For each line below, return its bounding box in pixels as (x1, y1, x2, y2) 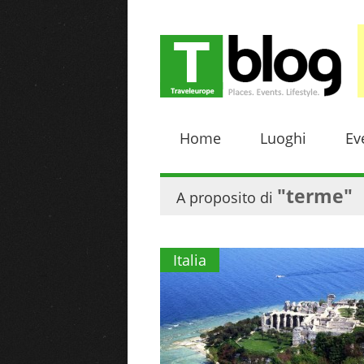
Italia (173, 250, 206, 270)
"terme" (277, 184, 353, 209)
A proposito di (176, 188, 277, 207)
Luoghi (260, 128, 306, 148)
